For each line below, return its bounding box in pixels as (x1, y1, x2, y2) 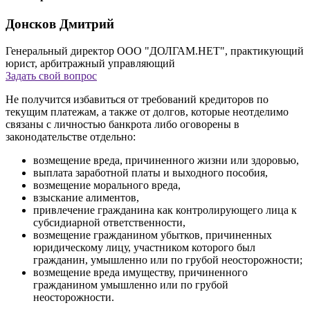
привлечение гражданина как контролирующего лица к (33, 204, 297, 217)
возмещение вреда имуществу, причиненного (33, 266, 248, 279)
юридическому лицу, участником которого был (33, 241, 255, 254)
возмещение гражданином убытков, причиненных (33, 229, 272, 241)
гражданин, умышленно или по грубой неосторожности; (33, 254, 302, 266)
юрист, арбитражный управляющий (6, 57, 175, 70)
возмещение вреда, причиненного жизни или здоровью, (33, 154, 299, 167)
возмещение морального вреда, (33, 179, 181, 192)
